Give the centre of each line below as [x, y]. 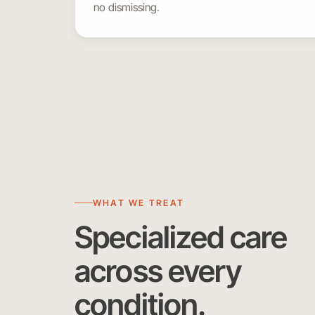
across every [158, 270]
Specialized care [181, 237]
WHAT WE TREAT [139, 202]
